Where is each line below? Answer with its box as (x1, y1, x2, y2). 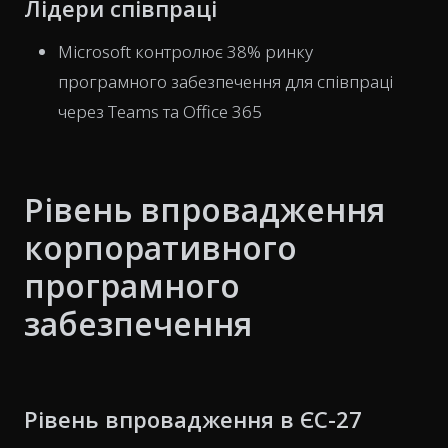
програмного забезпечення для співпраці (58, 70, 393, 93)
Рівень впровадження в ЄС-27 (24, 404, 362, 434)
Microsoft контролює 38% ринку (58, 40, 313, 63)
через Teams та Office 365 (58, 100, 262, 123)
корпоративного (24, 226, 297, 269)
